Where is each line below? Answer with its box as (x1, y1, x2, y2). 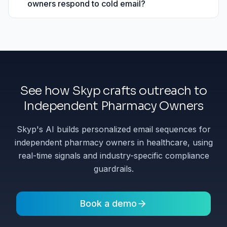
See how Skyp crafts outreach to (20, 83, 207, 98)
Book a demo (80, 198, 137, 209)
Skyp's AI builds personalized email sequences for (16, 124, 211, 135)
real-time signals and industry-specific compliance (18, 150, 209, 161)
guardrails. (93, 164, 134, 174)
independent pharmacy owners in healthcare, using (14, 137, 213, 148)
